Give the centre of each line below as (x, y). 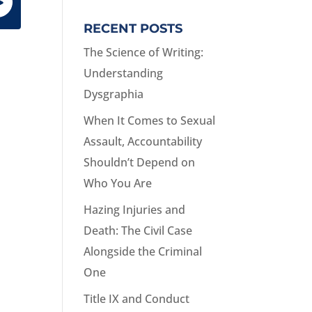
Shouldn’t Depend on (140, 163)
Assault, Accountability (143, 142)
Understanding (124, 73)
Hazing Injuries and (135, 210)
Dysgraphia (114, 94)
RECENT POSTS (133, 29)
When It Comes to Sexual (150, 121)
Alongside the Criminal (143, 252)
